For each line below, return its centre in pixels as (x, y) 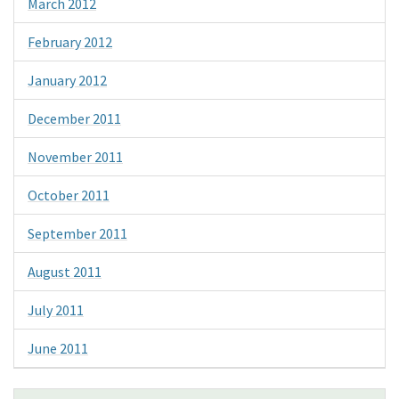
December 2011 (74, 119)
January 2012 (67, 81)
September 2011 (77, 234)
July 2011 (56, 310)
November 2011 (75, 157)
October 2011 (69, 195)
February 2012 (70, 42)
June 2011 (58, 349)
